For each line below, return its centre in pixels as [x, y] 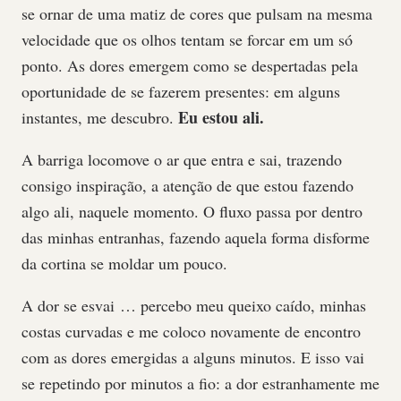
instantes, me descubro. [100, 117]
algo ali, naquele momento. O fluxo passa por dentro [192, 211]
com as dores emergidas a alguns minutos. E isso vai [193, 357]
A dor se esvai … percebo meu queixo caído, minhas [194, 305]
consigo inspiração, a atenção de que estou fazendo [188, 185]
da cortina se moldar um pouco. [124, 263]
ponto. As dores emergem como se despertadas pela [190, 65]
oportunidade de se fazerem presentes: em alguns [181, 91]
